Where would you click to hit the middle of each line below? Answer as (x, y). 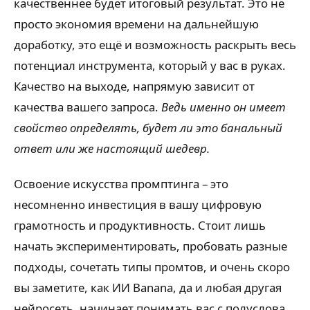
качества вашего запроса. (88, 107)
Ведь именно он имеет (224, 107)
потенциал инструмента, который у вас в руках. (150, 66)
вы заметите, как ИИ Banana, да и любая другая (148, 287)
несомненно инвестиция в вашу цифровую (138, 204)
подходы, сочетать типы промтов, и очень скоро (152, 266)
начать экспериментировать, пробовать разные (151, 246)
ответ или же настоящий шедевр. (112, 149)
